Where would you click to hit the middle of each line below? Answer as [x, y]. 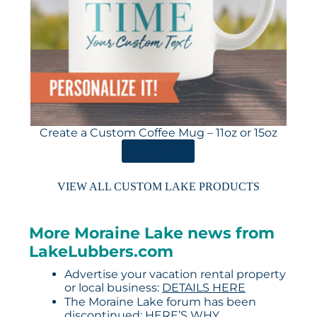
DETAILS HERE [203, 288]
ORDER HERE [158, 151]
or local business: [113, 288]
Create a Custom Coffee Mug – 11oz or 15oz [158, 133]
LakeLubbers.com [101, 252]
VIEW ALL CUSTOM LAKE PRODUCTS [158, 187]
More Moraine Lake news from [151, 234]
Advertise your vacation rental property [175, 275]
